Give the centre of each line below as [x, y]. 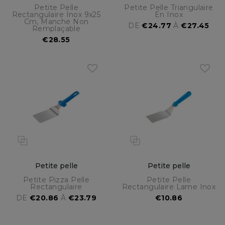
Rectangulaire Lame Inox [169, 187]
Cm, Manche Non [56, 22]
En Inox [169, 15]
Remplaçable [56, 29]
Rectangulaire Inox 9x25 [56, 15]
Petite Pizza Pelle [56, 180]
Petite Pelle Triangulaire [169, 8]
